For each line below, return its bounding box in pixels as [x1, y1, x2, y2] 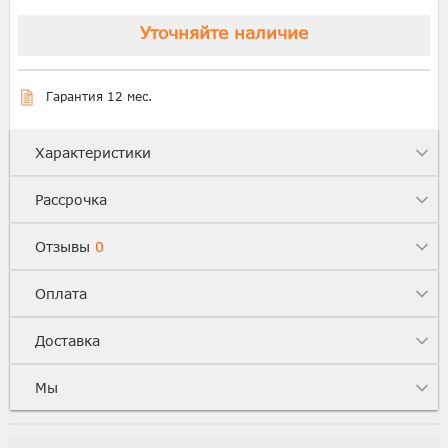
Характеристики [35, 144, 151, 161]
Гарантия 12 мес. [46, 89, 152, 103]
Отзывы [35, 238, 95, 255]
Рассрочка [35, 191, 107, 208]
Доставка [35, 332, 100, 349]
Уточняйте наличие [140, 22, 308, 42]
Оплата [35, 285, 87, 302]
